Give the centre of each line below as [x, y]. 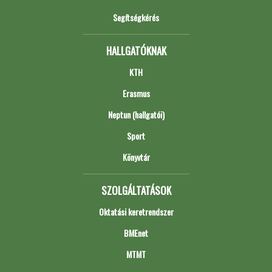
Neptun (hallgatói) [136, 114]
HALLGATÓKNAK [136, 51]
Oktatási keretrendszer [136, 212]
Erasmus [136, 93]
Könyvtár [136, 157]
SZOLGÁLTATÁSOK [136, 190]
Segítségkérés [136, 17]
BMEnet [136, 233]
